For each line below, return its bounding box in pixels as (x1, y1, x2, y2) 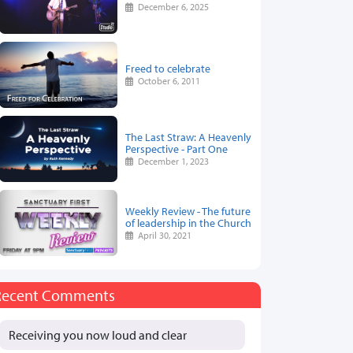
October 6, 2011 (133, 75, 201, 87)
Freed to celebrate (125, 61, 210, 76)
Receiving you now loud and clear (9, 326, 189, 343)
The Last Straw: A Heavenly (125, 128, 251, 144)
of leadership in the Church (125, 214, 251, 230)
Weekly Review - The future (125, 203, 251, 218)
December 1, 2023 (133, 154, 210, 167)
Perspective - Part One (125, 140, 228, 156)
